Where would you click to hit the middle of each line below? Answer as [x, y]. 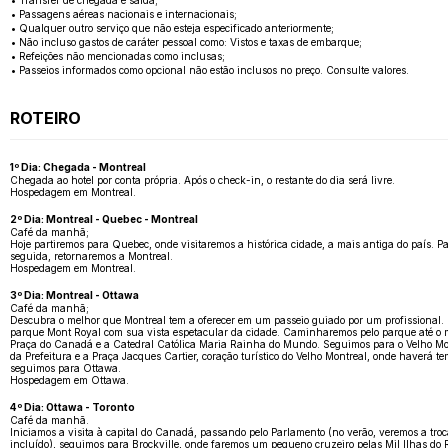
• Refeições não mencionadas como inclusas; [117, 56]
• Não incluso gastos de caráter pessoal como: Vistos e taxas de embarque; [186, 42]
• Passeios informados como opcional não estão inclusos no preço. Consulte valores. [209, 70]
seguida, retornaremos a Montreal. [91, 256]
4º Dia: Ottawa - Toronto [72, 407]
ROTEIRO [45, 118]
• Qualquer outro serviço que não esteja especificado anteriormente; [172, 28]
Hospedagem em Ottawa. [69, 380]
